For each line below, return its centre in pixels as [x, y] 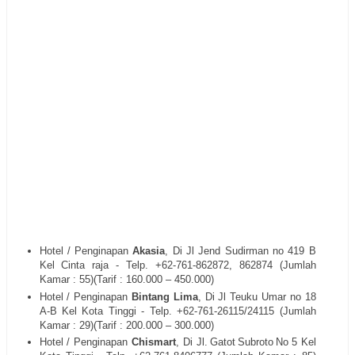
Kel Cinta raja [74, 265]
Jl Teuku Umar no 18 [267, 296]
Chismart [152, 342]
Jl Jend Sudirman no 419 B [251, 251]
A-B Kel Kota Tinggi [88, 311]
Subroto [256, 342]
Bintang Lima [163, 296]
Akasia [147, 251]
